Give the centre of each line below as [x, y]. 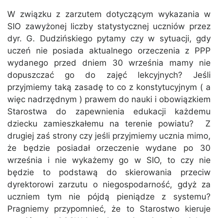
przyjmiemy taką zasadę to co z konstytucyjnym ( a [109, 87]
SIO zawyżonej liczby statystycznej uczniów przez [109, 27]
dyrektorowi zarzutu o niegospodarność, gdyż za [109, 185]
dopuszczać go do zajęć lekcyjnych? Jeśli [109, 75]
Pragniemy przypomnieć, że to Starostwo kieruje [109, 209]
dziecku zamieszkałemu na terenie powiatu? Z [109, 124]
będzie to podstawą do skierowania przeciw [109, 173]
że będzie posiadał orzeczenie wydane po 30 [109, 148]
